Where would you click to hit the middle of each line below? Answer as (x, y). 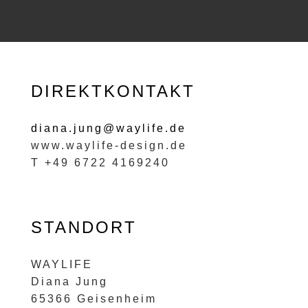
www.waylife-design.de (109, 145)
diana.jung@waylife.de (108, 128)
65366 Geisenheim (93, 298)
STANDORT (84, 227)
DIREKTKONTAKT (113, 91)
